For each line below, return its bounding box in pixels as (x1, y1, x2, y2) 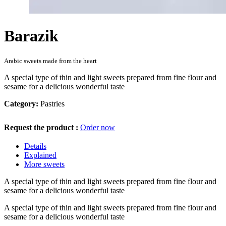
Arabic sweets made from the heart (4, 57, 97, 65)
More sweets (24, 160, 65, 169)
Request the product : (4, 123, 80, 132)
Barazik (4, 26, 59, 45)
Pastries (40, 99, 65, 108)
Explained (24, 151, 56, 160)
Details (24, 142, 46, 151)
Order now (80, 123, 115, 132)
